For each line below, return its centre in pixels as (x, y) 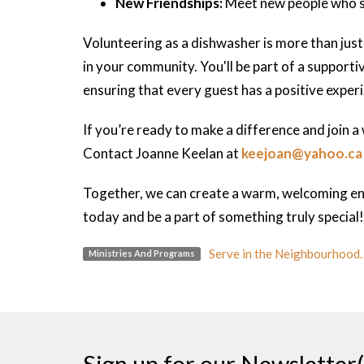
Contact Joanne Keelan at (162, 153)
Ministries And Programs (141, 253)
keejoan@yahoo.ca (302, 153)
